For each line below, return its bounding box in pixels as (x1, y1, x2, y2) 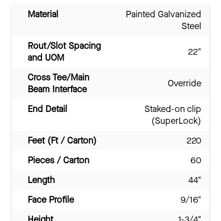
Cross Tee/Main (28, 72, 89, 84)
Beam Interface (28, 83, 87, 96)
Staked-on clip (145, 103, 201, 115)
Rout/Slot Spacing (28, 40, 101, 52)
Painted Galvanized (126, 8, 201, 21)
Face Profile (28, 194, 74, 206)
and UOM (28, 52, 64, 64)
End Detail (28, 103, 67, 115)
